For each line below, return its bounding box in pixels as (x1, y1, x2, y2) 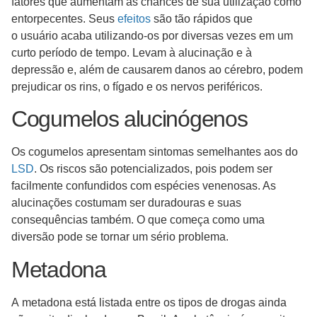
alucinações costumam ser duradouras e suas (11, 197, 241, 209)
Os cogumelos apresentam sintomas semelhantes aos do (11, 146, 298, 158)
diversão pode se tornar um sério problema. (11, 231, 229, 243)
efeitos (117, 12, 151, 25)
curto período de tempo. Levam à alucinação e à (11, 46, 252, 59)
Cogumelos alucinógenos (11, 106, 248, 132)
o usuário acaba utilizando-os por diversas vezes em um (11, 29, 293, 42)
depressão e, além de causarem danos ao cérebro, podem (11, 63, 303, 76)
